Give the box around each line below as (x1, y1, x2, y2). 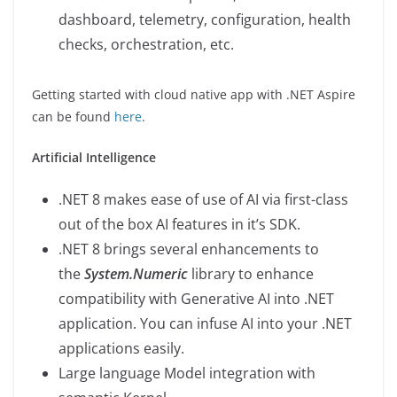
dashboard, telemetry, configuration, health (58, 10, 351, 30)
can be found (32, 108, 114, 126)
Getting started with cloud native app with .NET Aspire (32, 86, 355, 104)
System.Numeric (84, 264, 188, 284)
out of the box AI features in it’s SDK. (58, 214, 300, 235)
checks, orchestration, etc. (58, 35, 234, 55)
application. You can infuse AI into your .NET (58, 314, 352, 334)
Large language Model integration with (58, 363, 315, 384)
